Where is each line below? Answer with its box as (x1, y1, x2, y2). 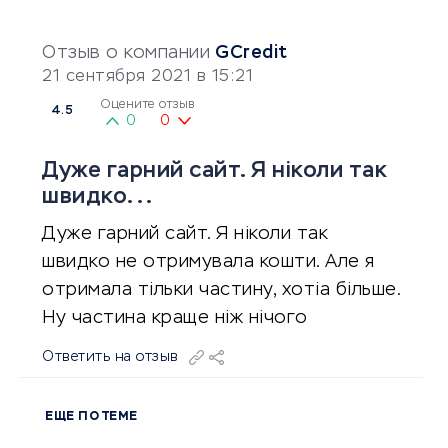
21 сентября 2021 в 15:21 (42, 69, 253, 85)
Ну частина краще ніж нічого (42, 309, 308, 327)
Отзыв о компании (42, 44, 210, 62)
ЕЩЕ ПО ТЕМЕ (45, 411, 138, 423)
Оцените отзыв (101, 99, 195, 111)
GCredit (215, 44, 288, 62)
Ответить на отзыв (42, 350, 179, 364)
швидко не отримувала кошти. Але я (42, 253, 375, 271)
